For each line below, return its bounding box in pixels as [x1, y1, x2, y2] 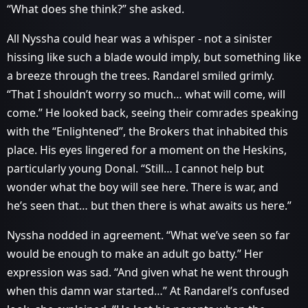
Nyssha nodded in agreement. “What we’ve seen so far [7, 228, 290, 243]
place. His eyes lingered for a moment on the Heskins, [7, 142, 287, 157]
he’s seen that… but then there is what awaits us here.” [7, 198, 291, 213]
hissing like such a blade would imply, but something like [7, 49, 301, 65]
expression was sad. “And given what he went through [7, 265, 289, 280]
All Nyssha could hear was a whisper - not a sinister [7, 31, 272, 46]
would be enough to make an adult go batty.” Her [7, 246, 263, 261]
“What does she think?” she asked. [7, 1, 184, 16]
